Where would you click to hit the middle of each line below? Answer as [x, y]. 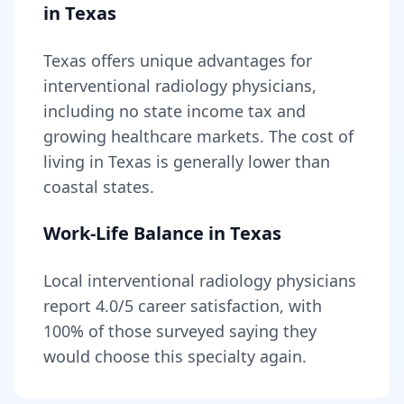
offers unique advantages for [199, 60]
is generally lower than [243, 161]
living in [76, 161]
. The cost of [307, 136]
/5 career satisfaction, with [220, 306]
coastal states [96, 187]
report [69, 306]
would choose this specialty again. [175, 356]
